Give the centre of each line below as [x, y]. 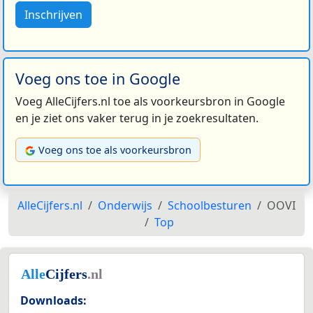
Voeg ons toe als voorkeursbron [115, 150]
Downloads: [53, 301]
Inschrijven [53, 15]
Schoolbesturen [210, 206]
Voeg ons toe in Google [98, 79]
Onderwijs [125, 206]
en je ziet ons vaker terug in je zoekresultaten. [137, 118]
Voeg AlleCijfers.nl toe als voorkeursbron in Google [150, 102]
